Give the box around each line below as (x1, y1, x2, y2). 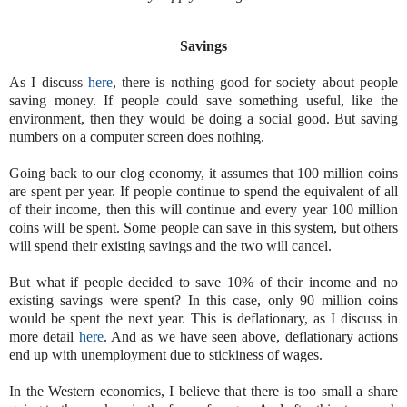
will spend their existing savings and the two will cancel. (9, 237, 332, 253)
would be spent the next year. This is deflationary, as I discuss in (9, 310, 398, 326)
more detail (9, 328, 79, 344)
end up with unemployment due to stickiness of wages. (9, 346, 323, 362)
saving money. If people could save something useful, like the (9, 92, 398, 108)
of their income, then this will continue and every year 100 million (9, 201, 398, 217)
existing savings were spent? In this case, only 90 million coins (9, 292, 398, 308)
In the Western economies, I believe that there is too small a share (9, 382, 398, 399)
